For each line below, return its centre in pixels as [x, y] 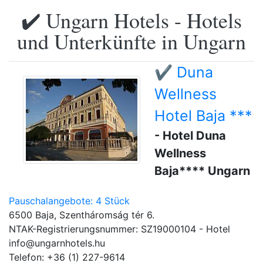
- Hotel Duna [190, 136]
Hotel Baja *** [203, 116]
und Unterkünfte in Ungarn [131, 41]
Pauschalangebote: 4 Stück [69, 201]
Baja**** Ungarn [202, 171]
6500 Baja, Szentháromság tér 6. [82, 215]
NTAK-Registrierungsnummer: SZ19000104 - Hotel [119, 229]
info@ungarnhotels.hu [57, 243]
